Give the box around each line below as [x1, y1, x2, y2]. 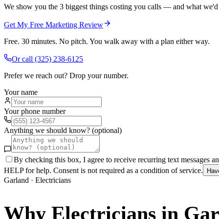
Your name [4, 88, 38, 96]
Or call [12, 54, 35, 63]
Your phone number [4, 107, 66, 115]
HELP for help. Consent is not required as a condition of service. [4, 166, 203, 175]
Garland [4, 175, 29, 184]
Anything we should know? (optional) [4, 126, 122, 134]
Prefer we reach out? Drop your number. [4, 71, 129, 80]
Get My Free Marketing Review [4, 20, 103, 29]
